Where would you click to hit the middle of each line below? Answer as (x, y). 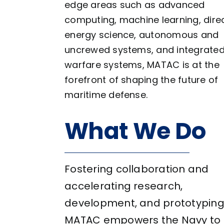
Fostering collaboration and (137, 169)
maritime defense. (106, 94)
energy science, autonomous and (142, 34)
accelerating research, (124, 186)
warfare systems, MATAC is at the (142, 64)
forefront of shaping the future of (141, 79)
